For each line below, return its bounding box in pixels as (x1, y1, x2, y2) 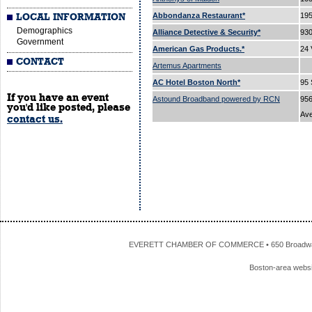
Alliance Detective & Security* (153, 28, 260, 36)
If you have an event (7, 92, 109, 103)
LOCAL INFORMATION (16, 13, 126, 22)
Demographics (17, 26, 72, 36)
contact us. (7, 114, 63, 125)
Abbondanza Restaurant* (153, 11, 245, 19)
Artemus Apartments (153, 61, 221, 70)
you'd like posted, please (7, 102, 130, 113)
